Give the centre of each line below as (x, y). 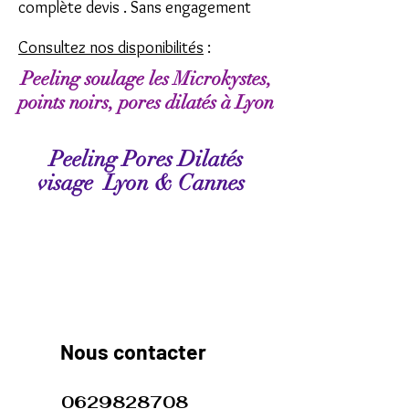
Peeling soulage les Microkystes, (146, 79)
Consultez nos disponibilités (111, 47)
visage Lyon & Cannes (146, 183)
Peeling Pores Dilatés (146, 159)
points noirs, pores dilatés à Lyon (146, 102)
